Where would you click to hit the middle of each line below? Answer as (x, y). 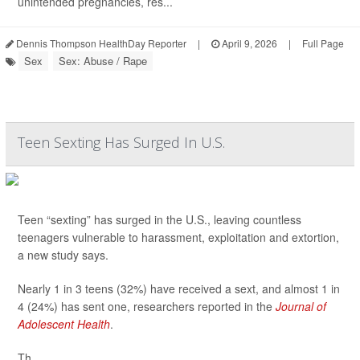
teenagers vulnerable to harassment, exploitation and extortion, (178, 237)
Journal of (301, 306)
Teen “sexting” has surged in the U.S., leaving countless (160, 219)
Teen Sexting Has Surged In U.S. (121, 142)
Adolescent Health (64, 324)
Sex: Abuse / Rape (103, 61)
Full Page (323, 43)
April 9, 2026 (248, 43)
